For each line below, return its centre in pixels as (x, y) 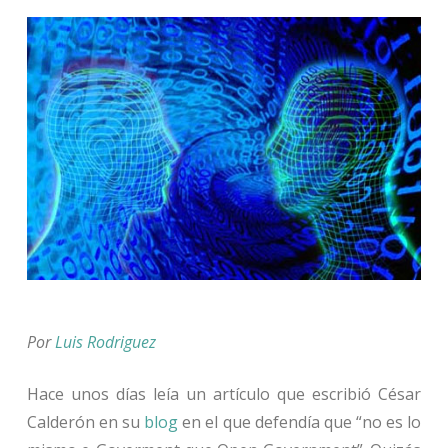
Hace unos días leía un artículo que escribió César (224, 393)
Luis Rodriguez (105, 341)
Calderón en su (85, 421)
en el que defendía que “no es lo (300, 421)
